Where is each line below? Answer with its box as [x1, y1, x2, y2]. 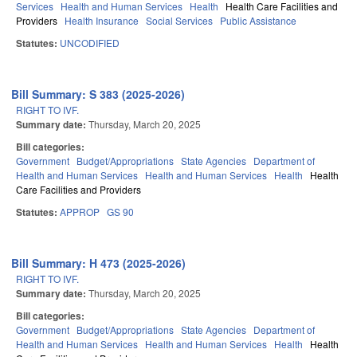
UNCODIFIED [60, 36, 120, 50]
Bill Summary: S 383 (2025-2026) [11, 86, 186, 103]
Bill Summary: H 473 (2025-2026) [11, 255, 186, 272]
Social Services [146, 14, 213, 28]
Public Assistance [220, 14, 296, 28]
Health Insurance [65, 14, 139, 28]
